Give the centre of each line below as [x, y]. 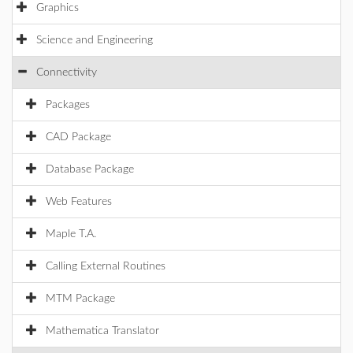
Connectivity [67, 72]
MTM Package [80, 299]
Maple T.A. [71, 234]
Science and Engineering [95, 40]
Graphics [58, 8]
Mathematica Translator [102, 331]
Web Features [79, 202]
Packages [68, 105]
